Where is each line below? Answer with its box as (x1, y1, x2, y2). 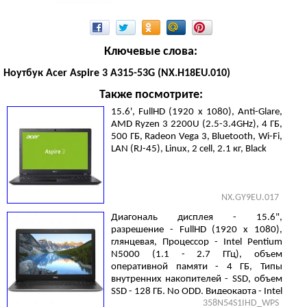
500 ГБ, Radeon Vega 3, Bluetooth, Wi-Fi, (111, 132, 282, 142)
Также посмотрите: (99, 88, 203, 101)
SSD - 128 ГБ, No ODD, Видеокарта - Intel (111, 286, 282, 297)
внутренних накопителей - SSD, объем (111, 274, 282, 284)
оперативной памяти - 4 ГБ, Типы (111, 262, 282, 272)
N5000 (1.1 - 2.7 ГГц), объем (111, 249, 282, 260)
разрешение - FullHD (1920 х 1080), (111, 225, 282, 235)
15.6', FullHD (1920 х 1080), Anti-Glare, (111, 107, 282, 117)
